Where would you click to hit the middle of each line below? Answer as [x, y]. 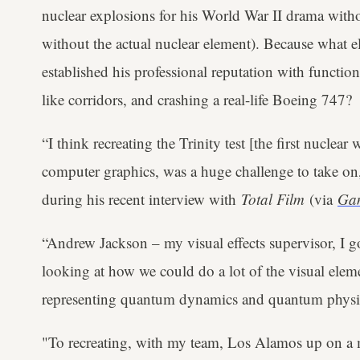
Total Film [273, 198]
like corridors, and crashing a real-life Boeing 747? [197, 99]
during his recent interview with [141, 198]
